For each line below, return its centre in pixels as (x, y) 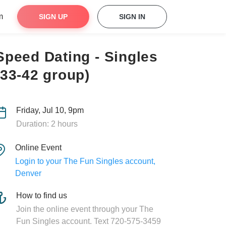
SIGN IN (132, 17)
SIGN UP (53, 17)
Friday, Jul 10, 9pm (50, 110)
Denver (28, 173)
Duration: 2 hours (47, 124)
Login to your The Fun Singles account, (85, 161)
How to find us (42, 195)
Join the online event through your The (85, 209)
